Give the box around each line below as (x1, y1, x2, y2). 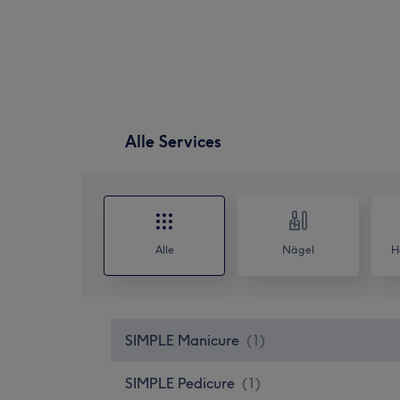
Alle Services (125, 130, 221, 152)
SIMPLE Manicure (125, 330, 239, 349)
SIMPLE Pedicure (125, 373, 235, 392)
